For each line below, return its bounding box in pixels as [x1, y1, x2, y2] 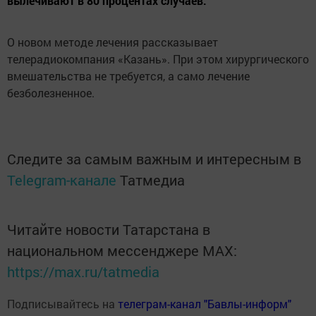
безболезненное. [7, 85, 95, 100]
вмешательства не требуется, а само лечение [7, 68, 250, 83]
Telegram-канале [7, 171, 116, 189]
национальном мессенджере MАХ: [7, 241, 237, 260]
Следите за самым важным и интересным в [7, 150, 301, 168]
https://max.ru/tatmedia [7, 262, 159, 281]
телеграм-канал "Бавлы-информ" [118, 296, 291, 311]
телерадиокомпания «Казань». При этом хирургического [7, 51, 309, 66]
